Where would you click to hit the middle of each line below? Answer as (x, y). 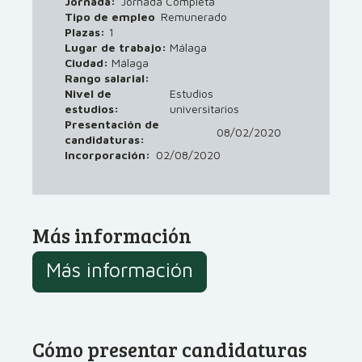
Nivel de (88, 94)
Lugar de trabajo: (117, 48)
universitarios (205, 109)
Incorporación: (107, 155)
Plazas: (86, 32)
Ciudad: (88, 63)
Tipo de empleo (110, 17)
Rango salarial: (107, 78)
